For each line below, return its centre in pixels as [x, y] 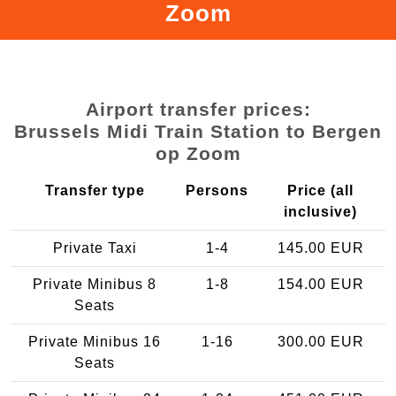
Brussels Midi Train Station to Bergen [198, 131]
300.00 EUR [320, 341]
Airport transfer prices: [198, 109]
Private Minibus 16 [95, 341]
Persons [217, 190]
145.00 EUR [320, 247]
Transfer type [95, 190]
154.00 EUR [320, 284]
